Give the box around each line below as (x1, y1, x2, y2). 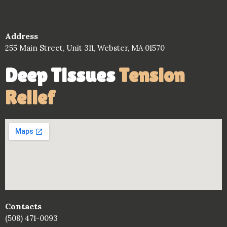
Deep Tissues (5, 64, 119, 87)
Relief (5, 86, 55, 109)
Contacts (5, 201, 42, 211)
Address (5, 31, 38, 41)
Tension (119, 64, 184, 87)
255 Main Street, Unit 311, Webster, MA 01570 (5, 43, 165, 53)
